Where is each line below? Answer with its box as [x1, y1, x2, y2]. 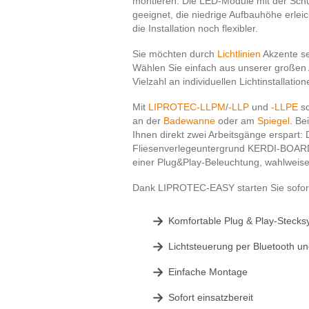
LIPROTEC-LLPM [148, 101, 226, 112]
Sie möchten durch [132, 48, 217, 59]
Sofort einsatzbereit [168, 292, 253, 303]
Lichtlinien [217, 48, 261, 59]
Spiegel [257, 115, 290, 126]
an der [132, 115, 163, 126]
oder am [215, 115, 257, 126]
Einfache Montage [168, 266, 248, 277]
